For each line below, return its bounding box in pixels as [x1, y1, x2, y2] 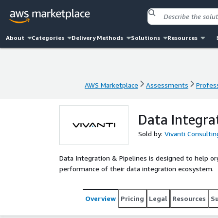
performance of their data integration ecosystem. [59, 164, 214, 173]
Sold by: [138, 129, 164, 138]
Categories [32, 34, 65, 41]
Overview [85, 194, 116, 202]
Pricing [121, 194, 144, 202]
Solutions [130, 34, 160, 41]
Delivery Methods [72, 34, 124, 41]
